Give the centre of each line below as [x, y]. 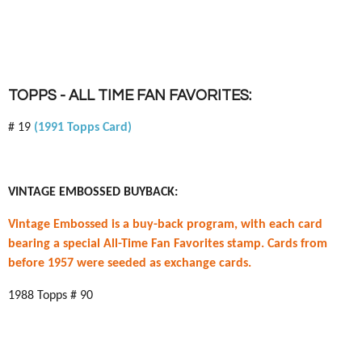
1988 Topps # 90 [51, 296]
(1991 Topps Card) [83, 128]
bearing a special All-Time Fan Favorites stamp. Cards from [168, 244]
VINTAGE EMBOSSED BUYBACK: [93, 192]
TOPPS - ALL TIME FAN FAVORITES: [130, 96]
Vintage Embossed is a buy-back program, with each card [165, 225]
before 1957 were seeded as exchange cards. [130, 263]
